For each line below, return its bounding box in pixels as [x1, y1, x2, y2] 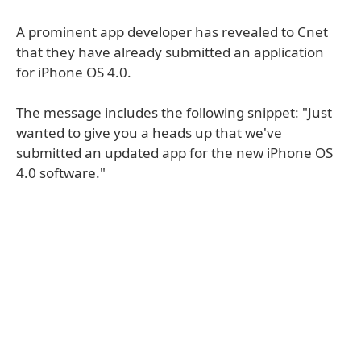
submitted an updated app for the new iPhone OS [16, 143, 333, 162]
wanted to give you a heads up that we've [16, 123, 282, 142]
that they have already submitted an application [16, 43, 324, 61]
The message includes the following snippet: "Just [16, 103, 332, 122]
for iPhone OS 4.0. [16, 63, 131, 81]
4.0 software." [16, 164, 106, 182]
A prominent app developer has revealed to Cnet [16, 23, 328, 41]
